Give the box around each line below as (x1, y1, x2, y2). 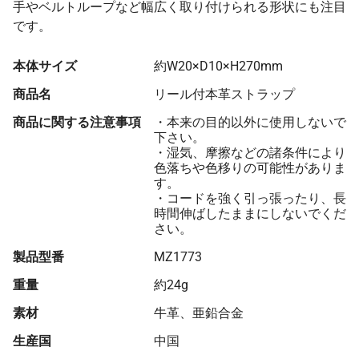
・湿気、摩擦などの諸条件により (154, 145, 346, 161)
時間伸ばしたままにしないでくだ (154, 206, 346, 222)
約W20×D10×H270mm (154, 58, 283, 75)
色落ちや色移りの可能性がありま (154, 160, 346, 176)
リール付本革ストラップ (154, 87, 295, 103)
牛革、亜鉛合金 (154, 305, 244, 321)
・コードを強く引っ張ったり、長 (154, 191, 346, 207)
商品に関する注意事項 (13, 115, 141, 131)
